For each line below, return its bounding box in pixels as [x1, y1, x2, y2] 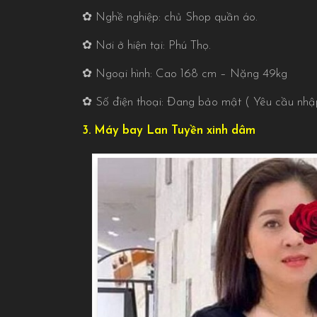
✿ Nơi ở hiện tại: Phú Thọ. [81, 39, 211, 52]
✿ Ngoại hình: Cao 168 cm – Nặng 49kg [81, 67, 287, 80]
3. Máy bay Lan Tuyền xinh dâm [81, 124, 255, 137]
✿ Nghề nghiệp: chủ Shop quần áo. [81, 11, 258, 23]
